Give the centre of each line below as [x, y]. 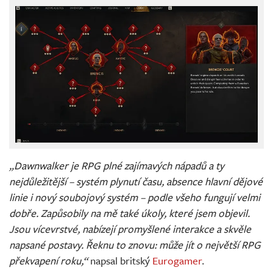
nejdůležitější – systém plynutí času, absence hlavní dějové [136, 181]
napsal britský [120, 260]
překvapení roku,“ [48, 260]
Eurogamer [177, 260]
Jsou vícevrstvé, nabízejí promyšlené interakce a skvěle [130, 229]
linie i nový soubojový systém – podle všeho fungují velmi [135, 197]
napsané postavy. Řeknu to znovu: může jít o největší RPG [135, 244]
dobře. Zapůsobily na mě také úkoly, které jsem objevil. [129, 213]
